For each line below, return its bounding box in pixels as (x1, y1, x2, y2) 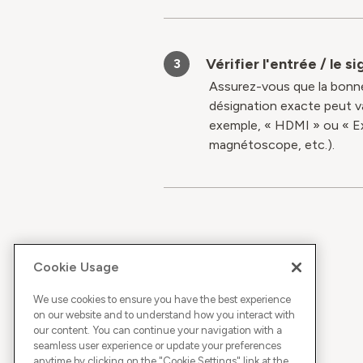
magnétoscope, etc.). (209, 137, 335, 152)
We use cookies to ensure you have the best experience (33, 293, 291, 305)
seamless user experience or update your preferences (33, 339, 281, 352)
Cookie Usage (33, 258, 119, 275)
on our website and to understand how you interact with (33, 308, 295, 321)
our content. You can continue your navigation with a (33, 323, 282, 336)
